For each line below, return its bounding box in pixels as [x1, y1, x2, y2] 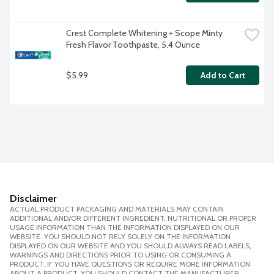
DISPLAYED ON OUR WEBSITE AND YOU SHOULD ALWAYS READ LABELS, [10, 241, 251, 251]
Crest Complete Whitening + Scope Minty [66, 28, 223, 39]
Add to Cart [200, 70, 245, 81]
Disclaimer [10, 193, 56, 205]
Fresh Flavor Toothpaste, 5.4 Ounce [66, 39, 200, 51]
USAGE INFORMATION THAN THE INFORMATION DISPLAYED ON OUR [10, 223, 240, 232]
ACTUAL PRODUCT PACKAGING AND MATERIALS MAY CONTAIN [10, 204, 224, 214]
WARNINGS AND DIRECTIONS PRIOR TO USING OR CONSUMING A [10, 250, 231, 260]
